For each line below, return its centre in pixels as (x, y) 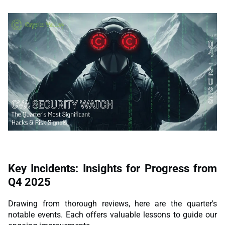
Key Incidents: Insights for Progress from (113, 168)
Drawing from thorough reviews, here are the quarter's (113, 204)
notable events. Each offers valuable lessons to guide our (113, 215)
